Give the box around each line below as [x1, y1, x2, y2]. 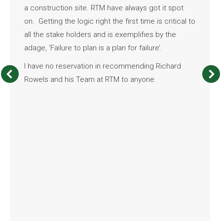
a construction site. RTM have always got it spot [24, 3, 184, 12]
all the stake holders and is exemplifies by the [24, 30, 176, 39]
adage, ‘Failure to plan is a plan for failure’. [24, 43, 162, 52]
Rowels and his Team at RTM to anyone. [24, 74, 156, 84]
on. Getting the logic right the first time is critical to [24, 16, 195, 26]
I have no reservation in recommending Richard [24, 61, 181, 71]
